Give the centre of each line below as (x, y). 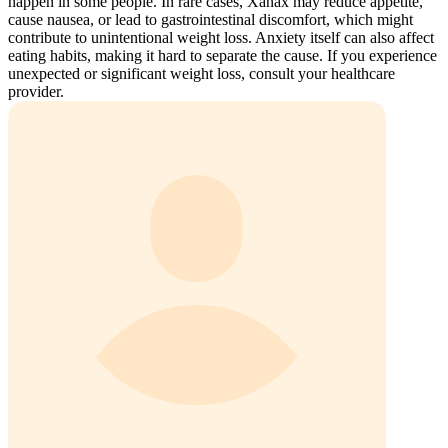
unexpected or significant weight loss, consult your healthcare (201, 73)
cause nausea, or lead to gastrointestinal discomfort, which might (210, 19)
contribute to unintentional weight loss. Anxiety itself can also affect (221, 37)
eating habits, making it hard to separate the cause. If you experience (222, 55)
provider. (36, 91)
